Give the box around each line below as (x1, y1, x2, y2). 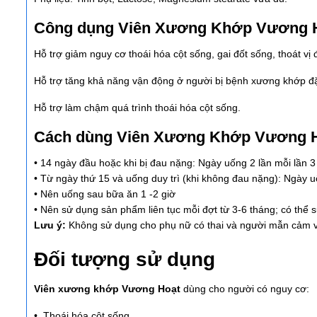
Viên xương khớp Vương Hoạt (34, 283, 180, 295)
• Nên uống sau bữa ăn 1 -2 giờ (34, 188, 175, 200)
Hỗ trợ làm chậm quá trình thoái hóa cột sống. (34, 102, 241, 114)
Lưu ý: (34, 219, 66, 231)
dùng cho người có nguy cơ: (180, 283, 309, 295)
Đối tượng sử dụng (34, 248, 215, 271)
